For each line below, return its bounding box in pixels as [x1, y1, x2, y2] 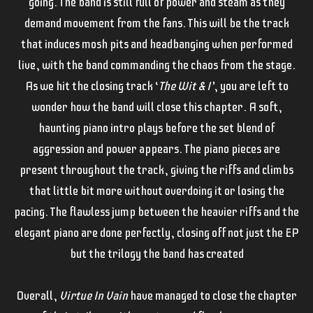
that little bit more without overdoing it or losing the [29, 183, 284, 198]
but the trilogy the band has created [69, 246, 244, 261]
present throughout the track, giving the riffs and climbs [20, 162, 293, 177]
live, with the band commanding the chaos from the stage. [17, 57, 296, 73]
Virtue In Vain [59, 288, 128, 303]
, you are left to [213, 78, 289, 94]
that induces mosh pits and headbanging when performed [20, 36, 293, 52]
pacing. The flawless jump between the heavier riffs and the [14, 204, 299, 219]
